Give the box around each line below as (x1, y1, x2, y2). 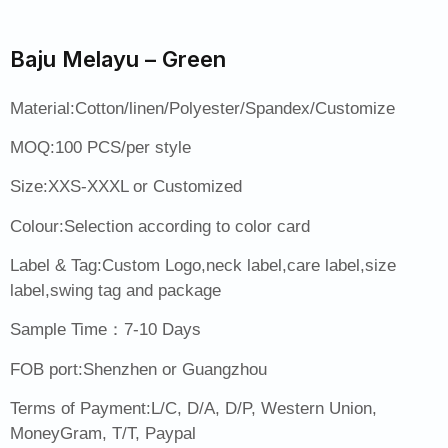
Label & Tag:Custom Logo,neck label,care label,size (10, 256, 396, 276)
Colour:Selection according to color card (10, 216, 310, 236)
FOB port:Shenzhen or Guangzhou (10, 359, 267, 379)
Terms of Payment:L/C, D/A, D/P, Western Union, (10, 399, 377, 419)
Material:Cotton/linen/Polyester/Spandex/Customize (10, 98, 395, 118)
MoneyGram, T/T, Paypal (10, 424, 196, 444)
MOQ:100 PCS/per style (10, 137, 191, 157)
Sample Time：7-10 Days (10, 320, 201, 340)
